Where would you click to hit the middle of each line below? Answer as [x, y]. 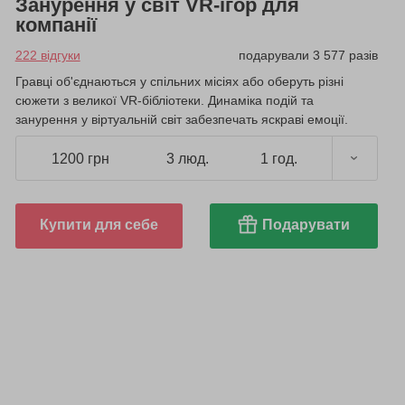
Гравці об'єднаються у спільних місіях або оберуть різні [179, 82]
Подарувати [306, 225]
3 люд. [187, 158]
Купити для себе [99, 225]
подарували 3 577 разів [308, 56]
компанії [56, 25]
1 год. [278, 158]
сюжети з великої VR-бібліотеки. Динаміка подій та [164, 101]
